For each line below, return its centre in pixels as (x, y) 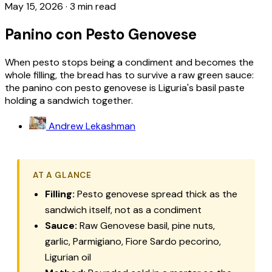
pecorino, (199, 241)
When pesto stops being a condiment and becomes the (129, 62)
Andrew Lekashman (92, 126)
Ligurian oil (68, 257)
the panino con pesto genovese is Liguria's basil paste (125, 87)
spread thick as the (193, 194)
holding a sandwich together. (69, 100)
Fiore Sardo (151, 241)
